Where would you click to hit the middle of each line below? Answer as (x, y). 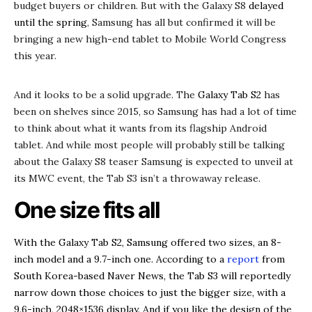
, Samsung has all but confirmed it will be (181, 22)
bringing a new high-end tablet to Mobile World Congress (150, 39)
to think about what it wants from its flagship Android (140, 128)
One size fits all (87, 210)
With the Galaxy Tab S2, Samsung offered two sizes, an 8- (148, 242)
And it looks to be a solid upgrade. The (106, 94)
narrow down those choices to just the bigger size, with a (150, 292)
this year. (35, 55)
